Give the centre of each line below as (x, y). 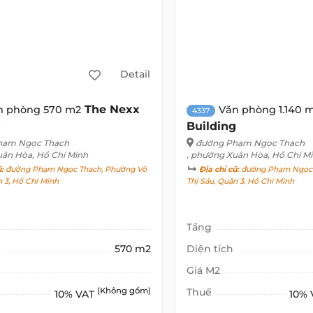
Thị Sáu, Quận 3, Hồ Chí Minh (240, 181)
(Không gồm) (124, 290)
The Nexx (112, 109)
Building (211, 126)
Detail (136, 74)
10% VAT (75, 294)
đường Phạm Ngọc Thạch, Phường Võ (75, 169)
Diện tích (210, 248)
